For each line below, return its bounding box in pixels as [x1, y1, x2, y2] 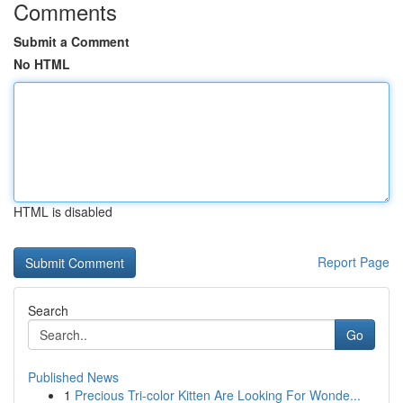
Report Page [318, 253, 390, 271]
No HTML [13, 55, 70, 73]
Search [28, 301, 68, 319]
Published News [28, 368, 119, 386]
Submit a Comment [13, 32, 130, 50]
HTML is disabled [13, 202, 112, 220]
